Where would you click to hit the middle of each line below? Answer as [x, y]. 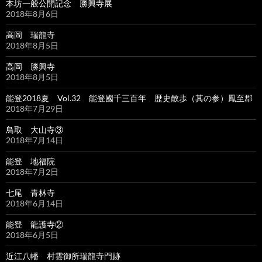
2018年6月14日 [35, 204]
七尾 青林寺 [30, 193]
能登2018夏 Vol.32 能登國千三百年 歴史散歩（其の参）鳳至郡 [129, 98]
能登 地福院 [30, 161]
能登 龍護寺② [35, 225]
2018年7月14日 [35, 140]
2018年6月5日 [32, 235]
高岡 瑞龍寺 [30, 35]
